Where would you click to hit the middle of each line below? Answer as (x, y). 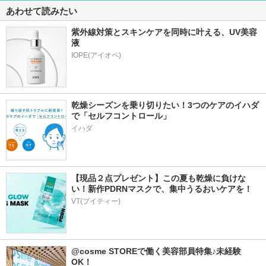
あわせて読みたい (42, 11)
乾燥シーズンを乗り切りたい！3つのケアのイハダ (165, 105)
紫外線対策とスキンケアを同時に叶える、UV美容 (164, 32)
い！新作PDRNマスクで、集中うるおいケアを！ (162, 189)
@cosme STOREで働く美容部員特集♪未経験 (156, 251)
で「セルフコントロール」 (121, 116)
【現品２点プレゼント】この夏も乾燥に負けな (159, 178)
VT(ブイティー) (96, 201)
